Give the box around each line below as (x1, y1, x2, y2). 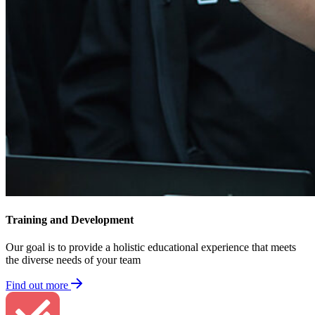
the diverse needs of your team (6, 254, 141, 266)
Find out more (6, 279, 68, 292)
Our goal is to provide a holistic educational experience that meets (6, 241, 296, 254)
